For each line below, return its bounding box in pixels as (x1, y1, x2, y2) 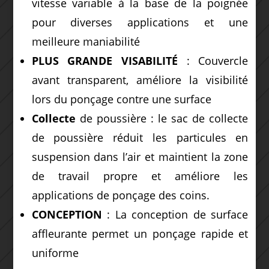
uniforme (31, 245, 79, 260)
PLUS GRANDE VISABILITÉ (31, 53, 178, 68)
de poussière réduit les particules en (31, 130, 249, 145)
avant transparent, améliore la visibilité (31, 72, 249, 87)
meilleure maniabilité (31, 34, 140, 49)
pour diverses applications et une (31, 14, 249, 29)
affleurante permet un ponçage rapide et (31, 226, 249, 241)
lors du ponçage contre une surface (31, 91, 211, 106)
